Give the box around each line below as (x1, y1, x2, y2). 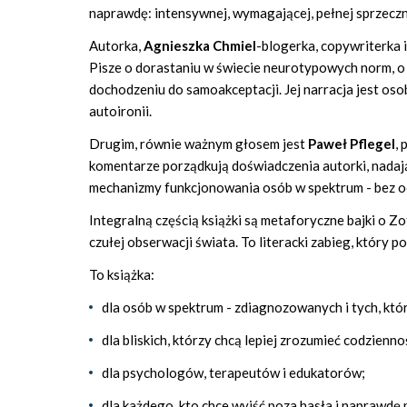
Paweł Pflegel (308, 135, 395, 152)
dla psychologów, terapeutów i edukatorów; (102, 364, 365, 381)
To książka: (89, 266, 154, 283)
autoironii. (89, 103, 152, 119)
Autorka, (89, 37, 144, 54)
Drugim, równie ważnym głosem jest (89, 135, 308, 152)
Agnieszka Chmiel (144, 37, 256, 54)
